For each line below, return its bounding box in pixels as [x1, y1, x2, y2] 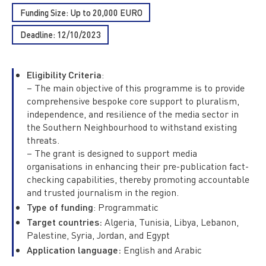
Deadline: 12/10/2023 [20, 29, 101, 40]
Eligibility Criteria [27, 68, 102, 81]
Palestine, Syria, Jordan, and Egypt [27, 229, 170, 242]
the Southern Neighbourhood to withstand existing [27, 120, 237, 133]
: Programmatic [93, 200, 159, 213]
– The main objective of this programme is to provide [27, 81, 245, 94]
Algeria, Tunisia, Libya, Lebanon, [102, 216, 239, 229]
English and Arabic [121, 243, 202, 256]
